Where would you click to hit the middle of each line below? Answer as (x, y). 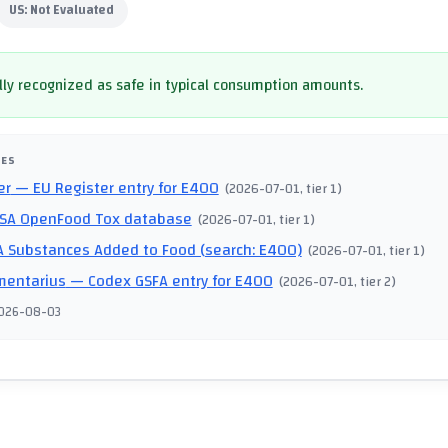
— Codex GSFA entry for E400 (169, 281)
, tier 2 (373, 282)
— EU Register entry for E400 (114, 188)
